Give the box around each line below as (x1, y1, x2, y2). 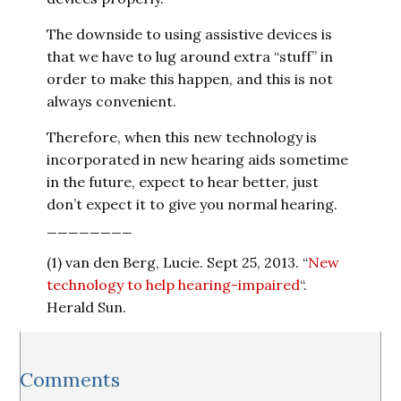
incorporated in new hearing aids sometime (47, 150, 349, 168)
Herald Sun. (47, 298, 127, 316)
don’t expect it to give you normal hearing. (47, 195, 338, 213)
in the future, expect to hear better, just (47, 173, 320, 191)
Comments (20, 367, 121, 392)
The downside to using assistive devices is (47, 25, 333, 43)
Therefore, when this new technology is (47, 128, 318, 146)
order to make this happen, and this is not (47, 70, 334, 88)
